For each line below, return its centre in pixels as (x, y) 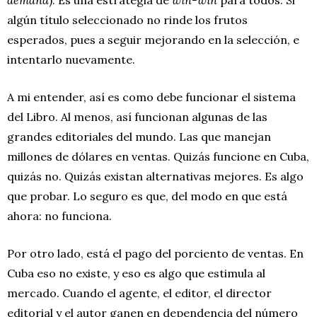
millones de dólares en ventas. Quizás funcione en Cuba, (158, 156)
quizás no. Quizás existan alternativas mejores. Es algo (155, 176)
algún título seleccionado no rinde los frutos (127, 19)
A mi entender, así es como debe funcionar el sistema (151, 97)
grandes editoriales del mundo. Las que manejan (139, 136)
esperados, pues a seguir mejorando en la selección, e (153, 39)
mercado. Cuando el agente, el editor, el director (139, 293)
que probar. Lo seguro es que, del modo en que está (147, 196)
